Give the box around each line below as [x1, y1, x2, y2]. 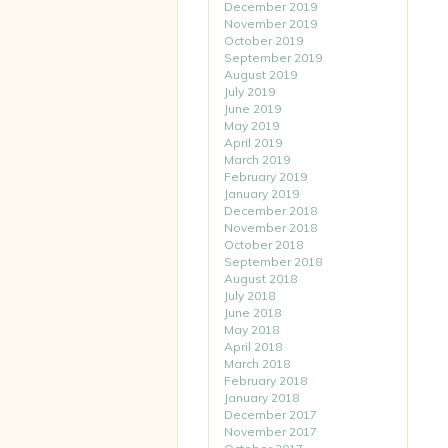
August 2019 [224, 67, 297, 82]
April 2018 [224, 339, 282, 354]
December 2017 [224, 407, 317, 422]
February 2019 [224, 169, 307, 184]
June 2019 [224, 101, 281, 116]
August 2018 [224, 271, 297, 286]
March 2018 [224, 356, 290, 371]
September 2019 [224, 50, 322, 65]
